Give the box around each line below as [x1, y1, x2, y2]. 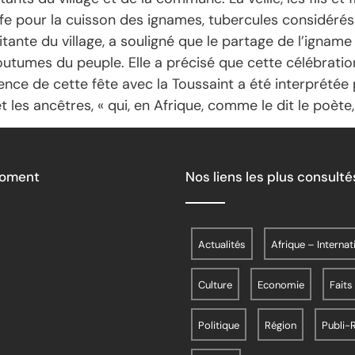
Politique [198, 319, 239, 333]
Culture [198, 278, 232, 292]
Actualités [198, 238, 246, 252]
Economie [258, 278, 304, 292]
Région [265, 319, 296, 333]
